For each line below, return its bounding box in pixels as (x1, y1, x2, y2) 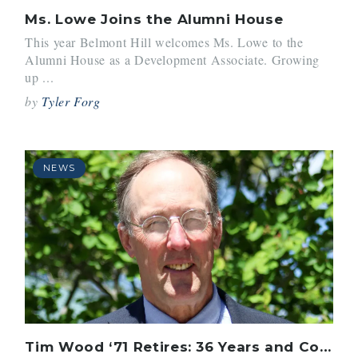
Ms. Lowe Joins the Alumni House (25, 10, 284, 27)
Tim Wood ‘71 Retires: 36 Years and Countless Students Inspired (320, 338, 332, 355)
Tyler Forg (42, 93, 101, 110)
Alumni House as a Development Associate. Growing (25, 51, 320, 69)
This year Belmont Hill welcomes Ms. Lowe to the (25, 34, 304, 51)
